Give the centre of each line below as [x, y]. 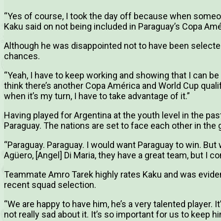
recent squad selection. [50, 185]
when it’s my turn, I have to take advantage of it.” [97, 96]
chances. [22, 56]
